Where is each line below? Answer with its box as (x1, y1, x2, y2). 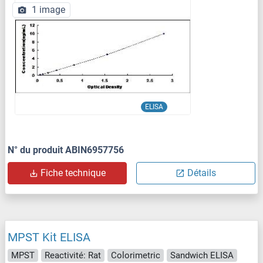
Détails (187, 167, 216, 178)
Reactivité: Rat (45, 249, 101, 261)
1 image (32, 4, 65, 15)
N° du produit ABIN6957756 (8, 144, 124, 156)
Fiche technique (41, 167, 106, 178)
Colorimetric (111, 249, 160, 261)
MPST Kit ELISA (8, 230, 90, 244)
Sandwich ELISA (170, 249, 234, 261)
